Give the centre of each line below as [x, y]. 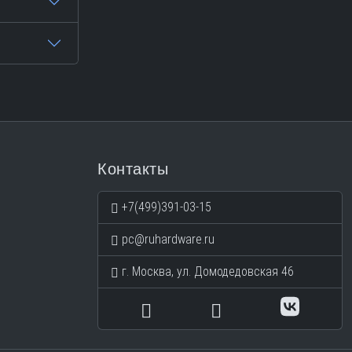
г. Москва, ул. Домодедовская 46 [208, 271]
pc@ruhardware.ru [167, 239]
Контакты [133, 169]
